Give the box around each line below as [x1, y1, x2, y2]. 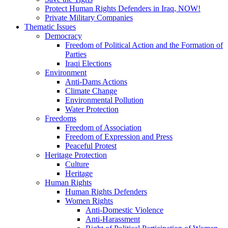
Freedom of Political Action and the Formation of [65, 41, 223, 49]
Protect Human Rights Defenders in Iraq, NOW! [45, 4, 201, 13]
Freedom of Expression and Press [65, 132, 173, 141]
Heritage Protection [45, 151, 107, 159]
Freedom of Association [65, 123, 141, 132]
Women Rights [65, 196, 113, 205]
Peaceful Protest [65, 141, 117, 150]
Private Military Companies [45, 13, 133, 22]
